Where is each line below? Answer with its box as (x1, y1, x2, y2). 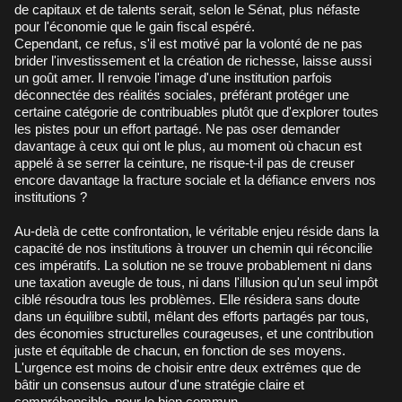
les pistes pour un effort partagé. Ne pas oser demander (14, 120, 340, 136)
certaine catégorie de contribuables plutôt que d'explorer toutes (14, 103, 379, 119)
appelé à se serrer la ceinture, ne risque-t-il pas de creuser (14, 154, 354, 170)
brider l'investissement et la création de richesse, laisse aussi (14, 52, 371, 68)
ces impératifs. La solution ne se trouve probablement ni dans (14, 257, 372, 273)
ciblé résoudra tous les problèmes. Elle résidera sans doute (14, 291, 360, 307)
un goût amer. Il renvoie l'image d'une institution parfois (14, 69, 332, 85)
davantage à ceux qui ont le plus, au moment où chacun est (14, 137, 362, 153)
